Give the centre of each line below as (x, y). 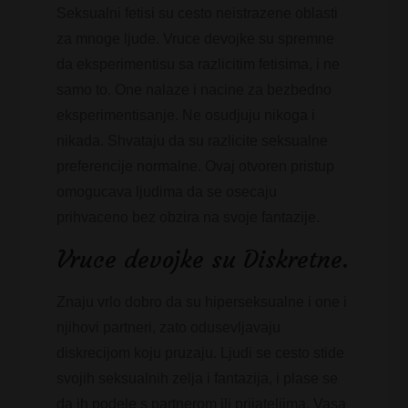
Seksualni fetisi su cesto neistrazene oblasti (198, 13)
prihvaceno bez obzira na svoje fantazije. (189, 217)
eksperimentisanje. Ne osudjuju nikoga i (186, 115)
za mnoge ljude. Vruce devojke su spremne (196, 39)
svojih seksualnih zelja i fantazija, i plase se (198, 378)
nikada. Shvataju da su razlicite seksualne (193, 141)
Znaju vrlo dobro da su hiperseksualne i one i (202, 302)
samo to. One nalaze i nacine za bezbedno (194, 90)
